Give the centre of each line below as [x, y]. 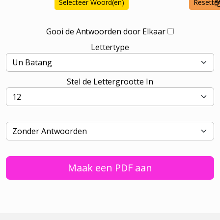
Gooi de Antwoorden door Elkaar [106, 31]
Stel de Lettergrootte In [110, 81]
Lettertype [110, 47]
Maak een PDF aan [110, 167]
